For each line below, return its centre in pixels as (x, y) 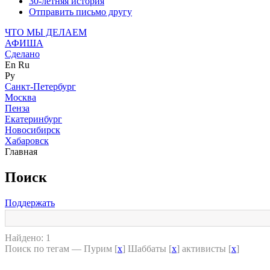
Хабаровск (27, 141)
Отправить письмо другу (80, 12)
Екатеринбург (33, 119)
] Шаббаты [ (147, 248)
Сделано (22, 54)
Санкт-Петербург (40, 86)
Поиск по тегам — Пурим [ (61, 248)
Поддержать (30, 202)
